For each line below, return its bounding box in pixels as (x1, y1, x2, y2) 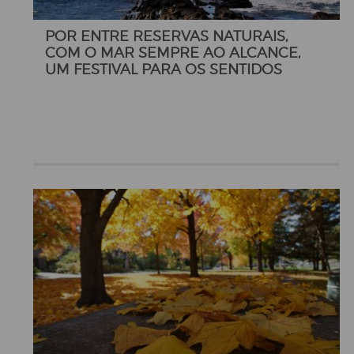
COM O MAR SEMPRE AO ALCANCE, (45, 43, 301, 61)
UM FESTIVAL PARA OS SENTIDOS (45, 60, 282, 77)
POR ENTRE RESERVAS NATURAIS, (45, 27, 288, 44)
